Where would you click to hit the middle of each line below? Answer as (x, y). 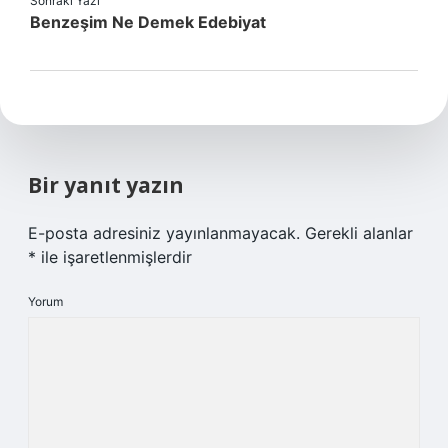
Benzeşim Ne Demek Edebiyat (148, 22)
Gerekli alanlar (359, 233)
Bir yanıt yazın (106, 185)
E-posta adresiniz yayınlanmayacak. (164, 233)
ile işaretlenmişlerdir (114, 257)
